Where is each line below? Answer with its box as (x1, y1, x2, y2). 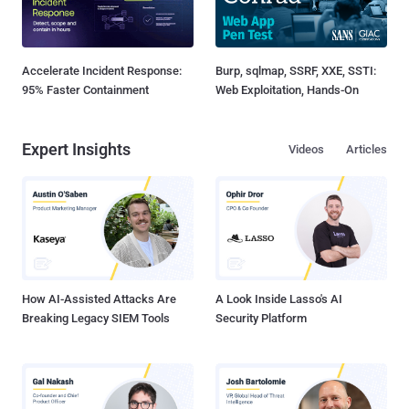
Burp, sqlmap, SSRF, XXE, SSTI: (215, 63, 376, 78)
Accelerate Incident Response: (22, 63, 182, 78)
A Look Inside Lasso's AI (215, 292, 342, 307)
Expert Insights (22, 139, 131, 159)
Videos (288, 142, 324, 156)
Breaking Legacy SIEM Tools (22, 311, 170, 326)
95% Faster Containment (22, 82, 149, 97)
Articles (346, 142, 387, 156)
